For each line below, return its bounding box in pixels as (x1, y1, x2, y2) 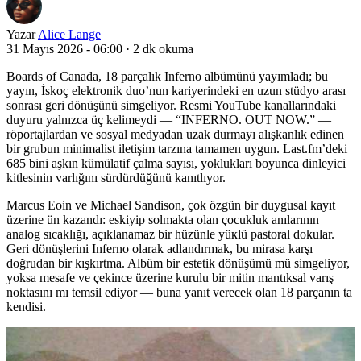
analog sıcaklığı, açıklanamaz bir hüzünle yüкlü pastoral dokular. (6, 226, 334, 241)
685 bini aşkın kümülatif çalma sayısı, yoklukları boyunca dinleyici (6, 156, 346, 170)
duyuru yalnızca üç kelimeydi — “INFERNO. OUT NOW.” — (6, 112, 331, 127)
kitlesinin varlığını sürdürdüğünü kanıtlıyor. (6, 170, 226, 185)
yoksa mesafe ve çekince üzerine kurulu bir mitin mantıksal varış (6, 270, 334, 284)
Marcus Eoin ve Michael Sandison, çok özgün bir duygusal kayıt (6, 197, 335, 212)
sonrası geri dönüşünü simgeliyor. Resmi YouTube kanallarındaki (6, 98, 336, 112)
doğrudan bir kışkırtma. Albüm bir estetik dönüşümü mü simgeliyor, (6, 255, 350, 270)
